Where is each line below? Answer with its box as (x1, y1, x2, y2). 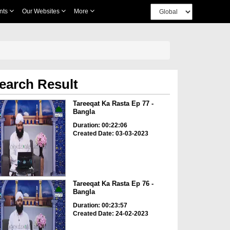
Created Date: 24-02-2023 (72, 210, 148, 218)
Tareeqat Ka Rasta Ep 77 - (72, 100, 154, 107)
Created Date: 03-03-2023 (72, 130, 148, 137)
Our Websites (22, 8, 61, 15)
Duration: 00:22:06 (72, 122, 127, 129)
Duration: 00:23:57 (72, 202, 127, 209)
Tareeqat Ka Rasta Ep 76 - (72, 180, 154, 188)
